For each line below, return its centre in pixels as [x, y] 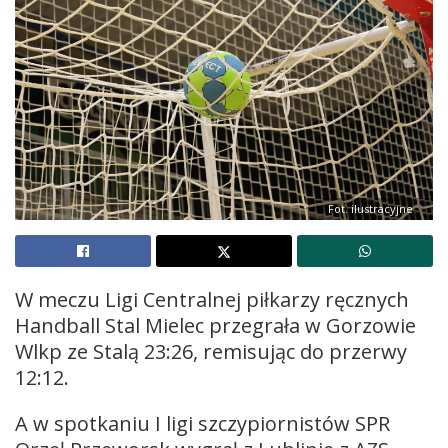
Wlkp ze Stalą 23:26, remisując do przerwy [211, 351]
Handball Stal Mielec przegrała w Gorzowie [215, 325]
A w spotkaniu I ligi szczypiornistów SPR [202, 423]
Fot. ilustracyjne [370, 208]
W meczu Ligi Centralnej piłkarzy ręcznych [212, 299]
